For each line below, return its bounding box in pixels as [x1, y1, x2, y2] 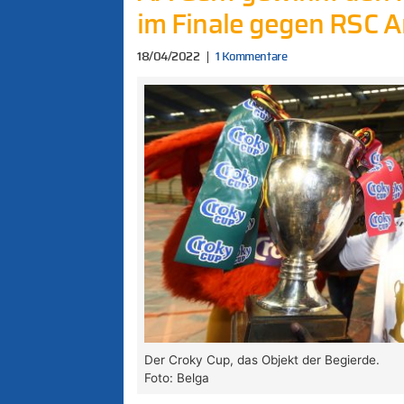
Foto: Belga [144, 370, 210, 385]
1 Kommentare [215, 50, 288, 63]
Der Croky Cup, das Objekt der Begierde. [144, 352, 381, 367]
